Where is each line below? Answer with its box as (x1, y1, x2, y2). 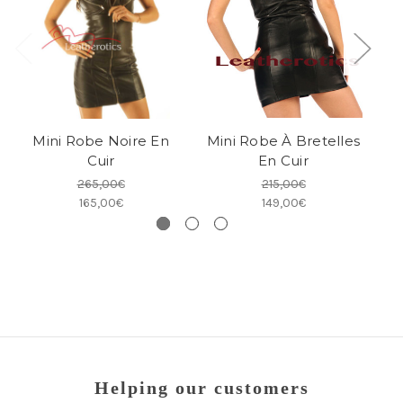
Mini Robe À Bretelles (206, 132, 361, 150)
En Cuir (258, 152, 309, 170)
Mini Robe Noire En (32, 132, 169, 150)
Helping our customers (94, 379, 309, 399)
